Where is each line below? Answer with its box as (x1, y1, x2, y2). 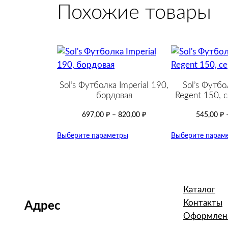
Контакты (183, 198, 222, 207)
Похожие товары (57, 2, 211, 23)
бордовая (96, 91, 132, 100)
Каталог (183, 185, 215, 194)
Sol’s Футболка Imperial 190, (60, 80, 168, 90)
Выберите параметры (57, 131, 128, 139)
